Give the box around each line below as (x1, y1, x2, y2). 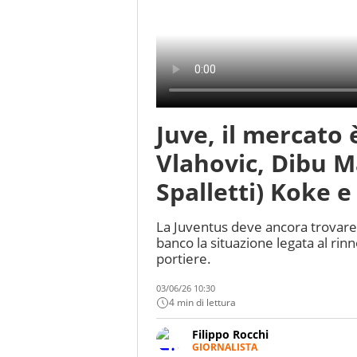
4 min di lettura (169, 296, 236, 310)
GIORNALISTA (192, 340, 257, 355)
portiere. (156, 249, 211, 269)
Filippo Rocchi (192, 327, 269, 343)
